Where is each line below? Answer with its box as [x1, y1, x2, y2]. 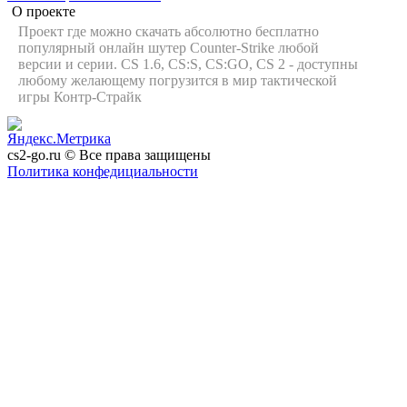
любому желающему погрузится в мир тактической [18, 72, 337, 88]
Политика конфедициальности [7, 163, 198, 179]
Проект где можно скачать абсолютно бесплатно [18, 23, 319, 39]
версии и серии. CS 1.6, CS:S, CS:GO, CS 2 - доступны [18, 55, 358, 72]
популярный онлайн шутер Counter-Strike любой [18, 39, 319, 55]
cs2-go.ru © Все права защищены [7, 146, 211, 163]
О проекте [12, 3, 75, 19]
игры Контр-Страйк [18, 88, 142, 104]
